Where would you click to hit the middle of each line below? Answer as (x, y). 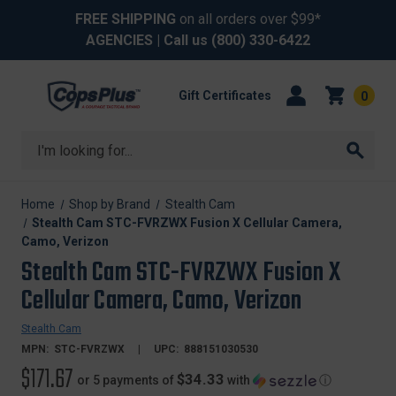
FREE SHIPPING (126, 19)
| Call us (182, 40)
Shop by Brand (110, 204)
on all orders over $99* (248, 19)
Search (43, 141)
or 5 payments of (127, 380)
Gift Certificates (225, 95)
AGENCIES (119, 40)
